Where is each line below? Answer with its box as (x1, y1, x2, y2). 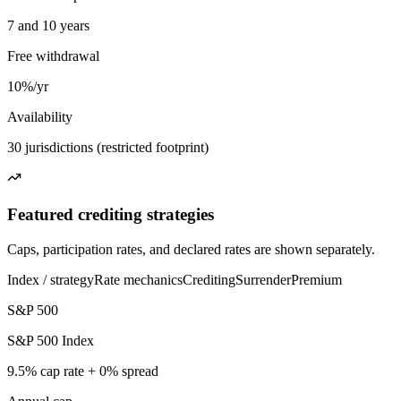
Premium (291, 271, 342, 287)
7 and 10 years (7, 18, 90, 34)
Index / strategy (7, 271, 94, 287)
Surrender (235, 271, 291, 287)
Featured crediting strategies (7, 205, 214, 225)
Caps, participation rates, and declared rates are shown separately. (7, 241, 375, 257)
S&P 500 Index (7, 332, 94, 348)
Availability (7, 109, 73, 125)
